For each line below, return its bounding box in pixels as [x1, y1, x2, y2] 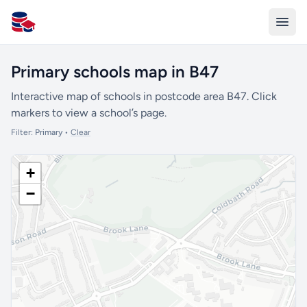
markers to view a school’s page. [11, 106, 167, 119]
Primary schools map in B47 [11, 62, 219, 82]
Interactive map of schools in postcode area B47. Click [11, 90, 277, 103]
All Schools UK [10, 22, 82, 36]
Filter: [11, 127, 35, 137]
